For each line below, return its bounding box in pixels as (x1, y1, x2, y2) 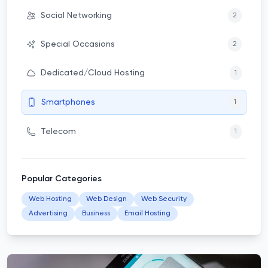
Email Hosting (124, 210, 170, 217)
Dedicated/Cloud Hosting (41, 69, 145, 77)
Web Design (86, 196, 127, 203)
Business (82, 210, 110, 217)
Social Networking (41, 11, 112, 20)
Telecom (41, 127, 76, 136)
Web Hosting (29, 196, 72, 203)
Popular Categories (22, 175, 102, 183)
